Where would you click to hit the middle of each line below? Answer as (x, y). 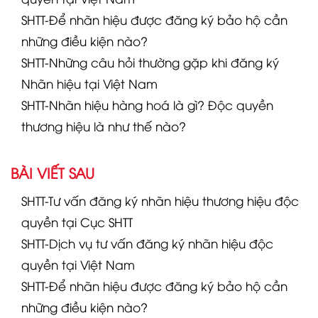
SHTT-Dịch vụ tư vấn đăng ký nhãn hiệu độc (147, 243)
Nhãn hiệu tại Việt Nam (89, 83)
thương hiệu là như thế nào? (104, 126)
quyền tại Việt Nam (78, 264)
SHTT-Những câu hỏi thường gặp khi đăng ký (150, 62)
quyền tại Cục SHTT (77, 221)
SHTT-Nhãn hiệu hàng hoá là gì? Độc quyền (147, 104)
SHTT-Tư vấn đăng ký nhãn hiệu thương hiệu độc (160, 200)
